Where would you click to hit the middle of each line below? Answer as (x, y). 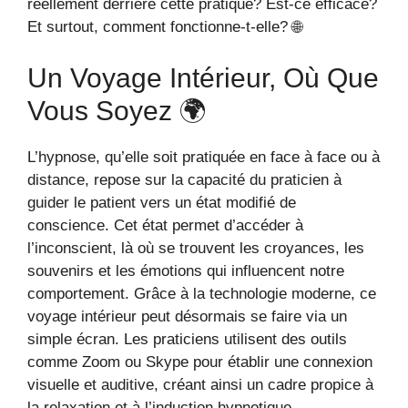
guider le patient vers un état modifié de (162, 202)
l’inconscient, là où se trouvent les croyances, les (196, 248)
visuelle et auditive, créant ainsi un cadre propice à (200, 384)
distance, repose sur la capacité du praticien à (184, 179)
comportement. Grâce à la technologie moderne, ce (202, 293)
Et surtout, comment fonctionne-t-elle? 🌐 (164, 27)
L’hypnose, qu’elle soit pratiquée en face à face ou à (204, 157)
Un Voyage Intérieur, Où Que (203, 77)
